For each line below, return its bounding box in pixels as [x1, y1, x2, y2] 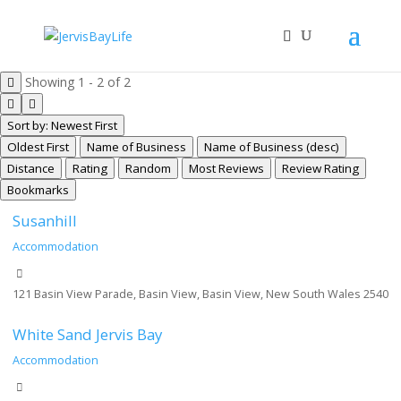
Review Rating [282, 160, 359, 176]
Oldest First [7, 139, 69, 155]
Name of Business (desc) [204, 139, 339, 155]
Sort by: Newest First [7, 117, 117, 133]
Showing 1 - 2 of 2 [25, 73, 131, 90]
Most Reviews [189, 160, 264, 176]
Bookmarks [7, 182, 69, 198]
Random [125, 160, 171, 176]
